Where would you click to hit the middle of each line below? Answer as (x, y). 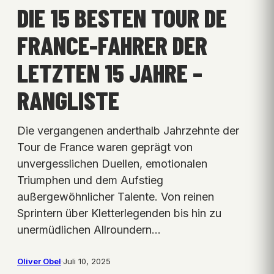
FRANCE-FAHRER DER (112, 45)
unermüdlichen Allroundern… (89, 230)
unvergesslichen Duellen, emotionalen (112, 164)
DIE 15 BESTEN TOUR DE (122, 17)
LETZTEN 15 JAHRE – (110, 72)
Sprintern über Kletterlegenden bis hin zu (119, 213)
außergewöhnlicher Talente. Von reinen (116, 197)
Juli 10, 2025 (87, 261)
